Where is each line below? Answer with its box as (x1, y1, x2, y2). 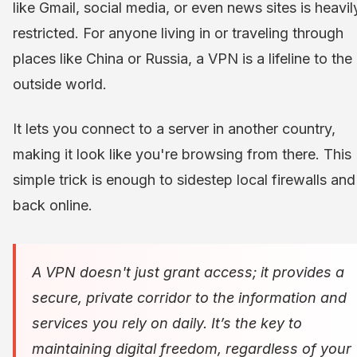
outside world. (13, 76, 107, 93)
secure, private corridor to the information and (32, 289, 347, 307)
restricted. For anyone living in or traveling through (13, 25, 343, 42)
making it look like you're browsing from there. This (13, 146, 351, 163)
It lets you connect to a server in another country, (13, 120, 335, 138)
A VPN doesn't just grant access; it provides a (32, 264, 344, 281)
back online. (13, 197, 92, 214)
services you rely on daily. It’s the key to (32, 315, 302, 332)
